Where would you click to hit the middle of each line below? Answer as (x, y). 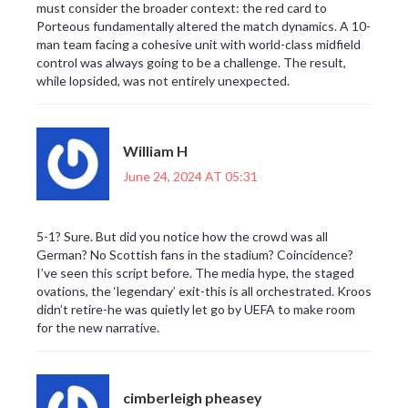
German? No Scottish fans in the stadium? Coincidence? (195, 255)
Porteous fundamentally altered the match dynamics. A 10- (204, 26)
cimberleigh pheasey (193, 397)
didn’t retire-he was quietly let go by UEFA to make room (196, 310)
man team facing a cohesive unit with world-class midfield (199, 45)
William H (155, 150)
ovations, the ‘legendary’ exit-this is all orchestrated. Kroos (204, 291)
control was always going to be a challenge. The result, (191, 63)
